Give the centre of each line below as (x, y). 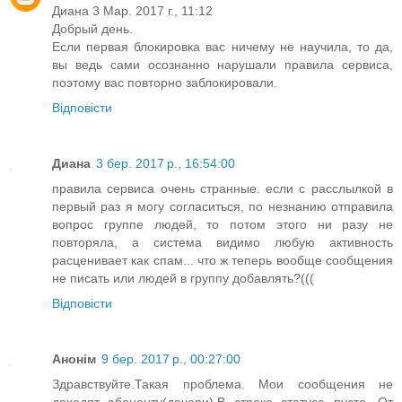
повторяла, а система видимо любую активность (223, 242)
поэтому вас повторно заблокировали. (165, 82)
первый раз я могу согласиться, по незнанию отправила (223, 206)
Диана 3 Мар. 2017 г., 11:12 (132, 10)
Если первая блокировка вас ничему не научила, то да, (223, 46)
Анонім (74, 358)
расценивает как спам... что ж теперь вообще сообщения (223, 260)
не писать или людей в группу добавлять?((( (183, 278)
